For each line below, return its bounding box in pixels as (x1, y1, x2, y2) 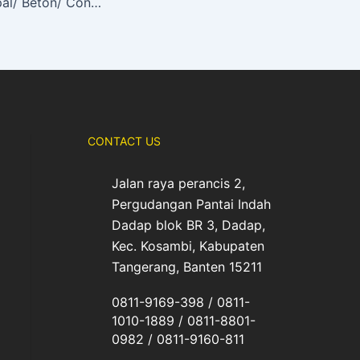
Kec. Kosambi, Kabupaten (111, 238, 264, 254)
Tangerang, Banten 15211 (111, 259, 262, 275)
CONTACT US (87, 134, 161, 148)
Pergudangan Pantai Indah (111, 196, 271, 212)
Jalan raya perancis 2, (111, 175, 245, 191)
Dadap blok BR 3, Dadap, (111, 217, 265, 233)
